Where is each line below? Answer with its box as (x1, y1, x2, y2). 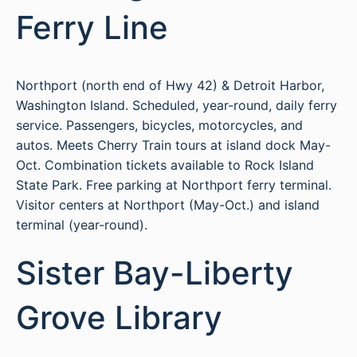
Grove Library (16, 298, 222, 337)
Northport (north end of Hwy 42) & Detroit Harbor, (16, 77, 324, 93)
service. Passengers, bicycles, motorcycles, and (16, 117, 303, 133)
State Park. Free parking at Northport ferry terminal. (16, 177, 331, 193)
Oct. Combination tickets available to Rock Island (16, 157, 314, 173)
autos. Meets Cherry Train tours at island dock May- (16, 137, 331, 153)
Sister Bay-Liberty (16, 253, 293, 292)
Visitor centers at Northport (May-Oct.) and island (16, 197, 320, 213)
